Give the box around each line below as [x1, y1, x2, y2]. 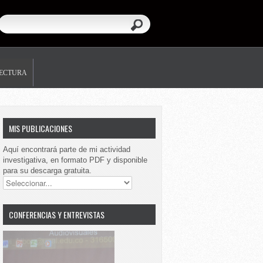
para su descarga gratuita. [3, 166, 92, 175]
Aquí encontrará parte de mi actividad [3, 145, 130, 154]
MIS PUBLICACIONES [9, 122, 72, 134]
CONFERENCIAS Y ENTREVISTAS [9, 208, 104, 221]
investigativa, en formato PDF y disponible [3, 156, 147, 164]
